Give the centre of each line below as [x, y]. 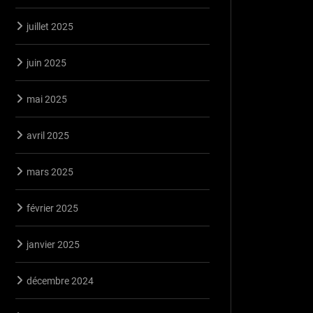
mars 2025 [50, 172]
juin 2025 [46, 63]
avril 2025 [48, 135]
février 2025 [52, 208]
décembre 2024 [60, 281]
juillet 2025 [50, 26]
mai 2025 [47, 99]
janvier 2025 [53, 244]
